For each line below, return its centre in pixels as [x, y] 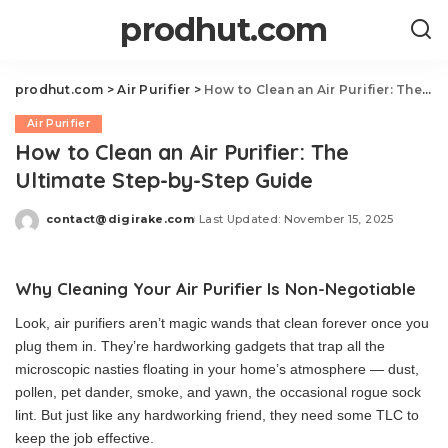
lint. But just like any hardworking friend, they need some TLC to [217, 415]
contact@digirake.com [120, 218]
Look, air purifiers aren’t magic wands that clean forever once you [222, 323]
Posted [69, 226]
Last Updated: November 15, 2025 [296, 218]
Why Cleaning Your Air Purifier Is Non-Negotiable [215, 288]
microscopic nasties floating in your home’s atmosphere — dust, [217, 369]
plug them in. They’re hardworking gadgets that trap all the [200, 346]
